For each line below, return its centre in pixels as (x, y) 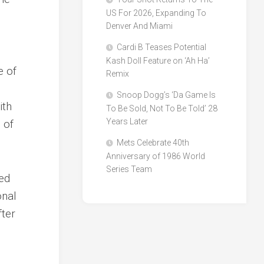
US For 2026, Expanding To (156, 13)
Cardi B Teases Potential (162, 47)
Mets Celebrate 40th (153, 143)
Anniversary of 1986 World (156, 156)
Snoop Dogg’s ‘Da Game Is (166, 95)
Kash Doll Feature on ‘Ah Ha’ (158, 61)
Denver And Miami (140, 26)
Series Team (129, 169)
